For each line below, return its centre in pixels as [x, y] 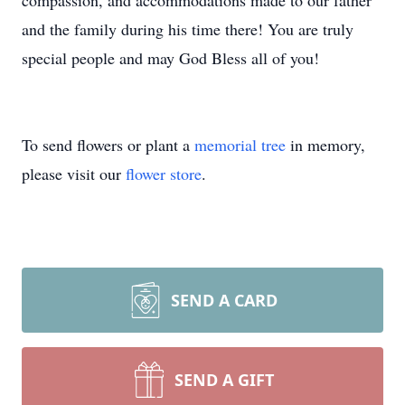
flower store [164, 174]
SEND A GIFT [224, 380]
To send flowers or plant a [108, 145]
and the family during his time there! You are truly [188, 29]
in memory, [325, 145]
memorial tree [240, 145]
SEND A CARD [224, 300]
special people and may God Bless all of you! [170, 58]
